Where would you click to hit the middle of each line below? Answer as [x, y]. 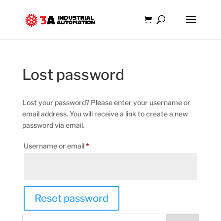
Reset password [71, 198]
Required [103, 145]
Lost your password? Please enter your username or [106, 102]
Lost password [73, 74]
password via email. [53, 125]
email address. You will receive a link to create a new [105, 114]
